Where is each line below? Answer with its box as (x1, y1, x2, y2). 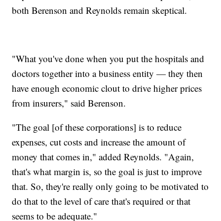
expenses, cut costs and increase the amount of (12, 135, 186, 148)
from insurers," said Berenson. (12, 96, 126, 109)
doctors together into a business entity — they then (12, 67, 203, 79)
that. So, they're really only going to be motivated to (12, 180, 209, 192)
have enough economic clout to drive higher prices (12, 81, 202, 94)
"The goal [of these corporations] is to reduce (12, 120, 182, 133)
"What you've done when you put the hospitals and (12, 52, 205, 65)
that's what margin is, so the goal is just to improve (12, 165, 202, 178)
